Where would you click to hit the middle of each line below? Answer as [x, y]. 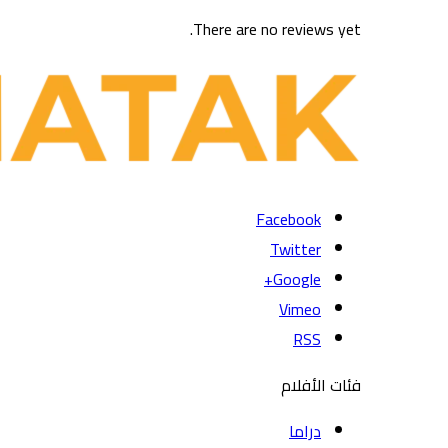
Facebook [288, 218]
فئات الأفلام [321, 384]
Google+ [297, 278]
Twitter [295, 248]
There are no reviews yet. [277, 28]
